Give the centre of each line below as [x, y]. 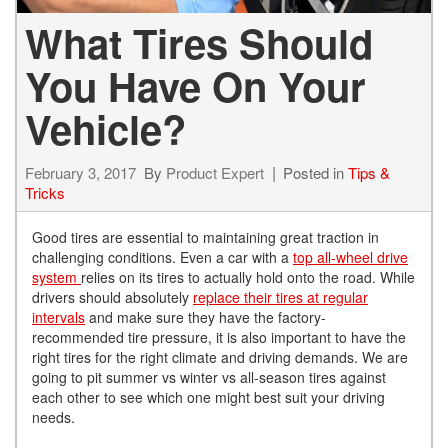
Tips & [369, 172]
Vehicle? [105, 128]
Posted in [315, 172]
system [56, 276]
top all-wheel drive [350, 256]
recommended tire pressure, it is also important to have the [219, 336]
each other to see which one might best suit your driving [208, 396]
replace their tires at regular [280, 296]
